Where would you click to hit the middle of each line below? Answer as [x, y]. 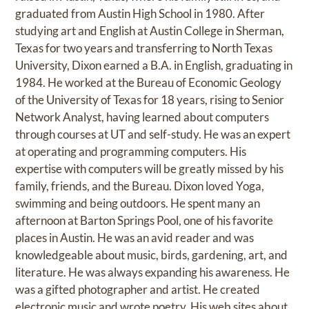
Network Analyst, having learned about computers [142, 117]
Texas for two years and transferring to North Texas [144, 48]
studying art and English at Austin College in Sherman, [150, 31]
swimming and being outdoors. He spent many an [138, 203]
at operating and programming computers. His [131, 152]
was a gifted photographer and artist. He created [138, 290]
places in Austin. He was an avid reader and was [135, 238]
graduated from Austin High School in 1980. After [140, 14]
